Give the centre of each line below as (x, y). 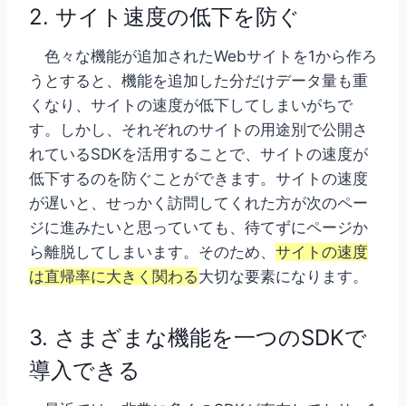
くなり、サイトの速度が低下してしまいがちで (191, 106)
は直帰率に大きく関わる (114, 277)
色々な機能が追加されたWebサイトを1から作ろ (203, 57)
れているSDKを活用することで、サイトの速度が (198, 155)
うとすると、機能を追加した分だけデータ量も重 (198, 81)
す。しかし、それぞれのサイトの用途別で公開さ (198, 130)
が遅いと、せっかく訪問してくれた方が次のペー (198, 203)
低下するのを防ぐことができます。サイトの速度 (198, 179)
